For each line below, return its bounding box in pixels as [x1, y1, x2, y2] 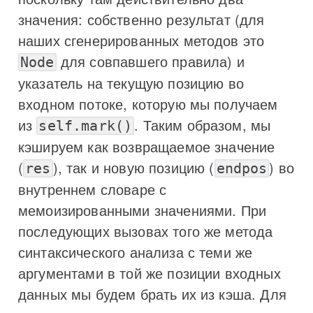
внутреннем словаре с [18, 178, 167, 199]
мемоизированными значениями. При [18, 199, 267, 220]
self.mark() [38, 117, 133, 134]
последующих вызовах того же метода [18, 220, 273, 241]
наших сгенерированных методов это [18, 29, 265, 50]
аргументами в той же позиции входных [18, 262, 281, 283]
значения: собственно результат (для [18, 8, 265, 29]
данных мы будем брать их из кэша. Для [18, 283, 286, 304]
